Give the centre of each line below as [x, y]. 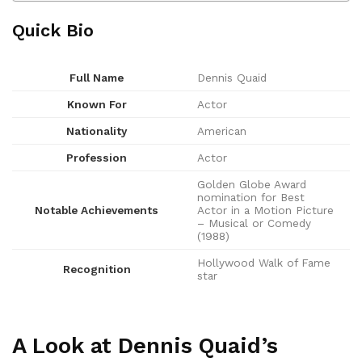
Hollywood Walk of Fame [264, 263]
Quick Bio [53, 31]
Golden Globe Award [252, 185]
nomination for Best [251, 198]
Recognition [97, 269]
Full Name [97, 78]
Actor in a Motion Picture [265, 210]
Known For [97, 105]
